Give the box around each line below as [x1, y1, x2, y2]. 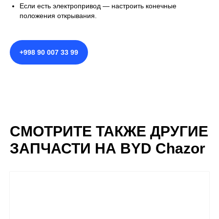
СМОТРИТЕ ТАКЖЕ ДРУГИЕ [10, 123, 208, 140]
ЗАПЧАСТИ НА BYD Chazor [10, 140, 205, 157]
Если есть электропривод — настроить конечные [20, 2, 176, 10]
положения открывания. [20, 12, 97, 20]
